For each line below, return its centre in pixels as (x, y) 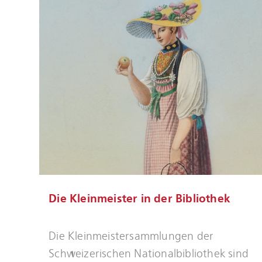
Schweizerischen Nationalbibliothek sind (149, 253)
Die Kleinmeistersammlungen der (131, 236)
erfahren (58, 244)
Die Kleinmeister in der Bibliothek (140, 199)
